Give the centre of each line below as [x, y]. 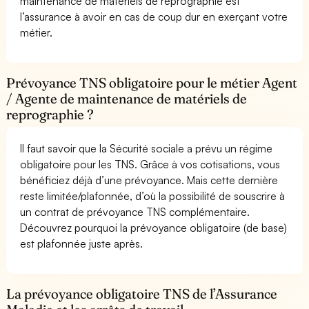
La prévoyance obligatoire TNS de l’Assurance [142, 293]
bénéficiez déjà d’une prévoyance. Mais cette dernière [149, 180]
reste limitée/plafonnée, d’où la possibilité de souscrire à [153, 196]
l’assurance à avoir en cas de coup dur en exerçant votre [154, 16]
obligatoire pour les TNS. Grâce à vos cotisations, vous [150, 164]
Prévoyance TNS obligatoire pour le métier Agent [152, 82]
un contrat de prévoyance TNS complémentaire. [135, 211]
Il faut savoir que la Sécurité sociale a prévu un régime [147, 148]
